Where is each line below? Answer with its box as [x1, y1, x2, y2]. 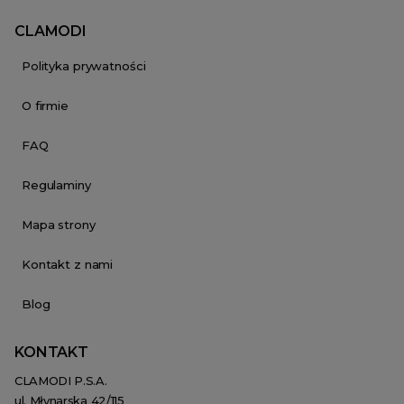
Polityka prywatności [22, 59, 146, 74]
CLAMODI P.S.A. [14, 373, 107, 389]
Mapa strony [22, 217, 96, 233]
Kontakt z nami [22, 257, 114, 272]
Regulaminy [22, 178, 91, 193]
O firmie [22, 98, 69, 114]
